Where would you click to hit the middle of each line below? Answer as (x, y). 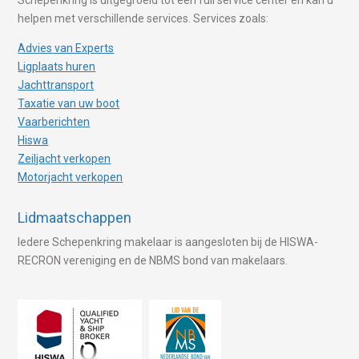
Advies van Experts (66, 48)
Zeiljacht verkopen (65, 158)
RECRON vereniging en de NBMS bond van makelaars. (153, 260)
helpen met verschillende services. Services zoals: (143, 18)
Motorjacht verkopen (71, 177)
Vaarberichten (54, 121)
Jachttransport (56, 85)
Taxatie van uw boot (69, 103)
